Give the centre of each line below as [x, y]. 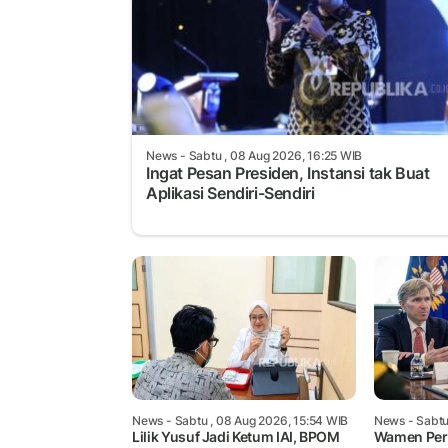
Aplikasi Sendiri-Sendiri [230, 192]
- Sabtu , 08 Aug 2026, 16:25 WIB [270, 155]
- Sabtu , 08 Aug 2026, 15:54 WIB [256, 421]
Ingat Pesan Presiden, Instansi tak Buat [288, 172]
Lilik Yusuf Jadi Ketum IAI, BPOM [236, 437]
